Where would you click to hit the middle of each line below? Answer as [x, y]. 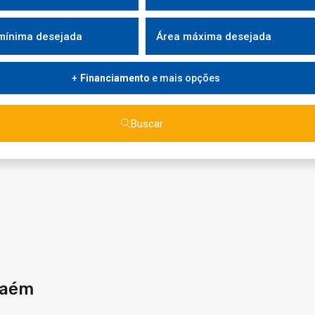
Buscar [147, 123]
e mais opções [185, 78]
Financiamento [115, 78]
